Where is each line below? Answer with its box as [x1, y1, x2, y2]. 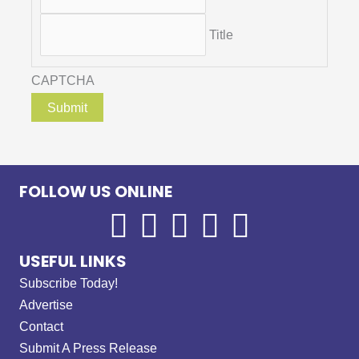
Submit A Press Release [19, 341, 157, 356]
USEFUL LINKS [19, 250, 127, 273]
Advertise [19, 297, 73, 313]
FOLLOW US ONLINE [19, 180, 172, 204]
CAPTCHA [30, 72, 95, 87]
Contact [19, 319, 63, 334]
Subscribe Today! [19, 276, 118, 291]
